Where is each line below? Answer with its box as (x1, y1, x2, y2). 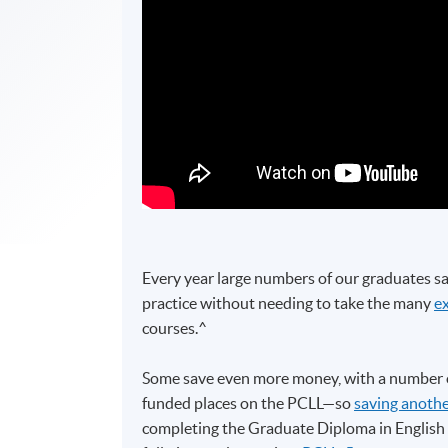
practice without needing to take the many (142, 293, 435, 312)
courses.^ (142, 318, 208, 337)
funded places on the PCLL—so (142, 393, 355, 412)
